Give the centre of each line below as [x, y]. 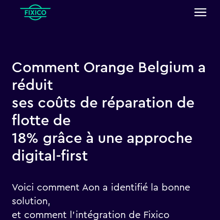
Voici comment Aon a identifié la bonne [101, 188]
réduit [32, 85]
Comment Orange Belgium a [109, 68]
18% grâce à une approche [102, 138]
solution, [31, 201]
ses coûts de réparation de [103, 103]
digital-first [50, 156]
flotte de [41, 121]
